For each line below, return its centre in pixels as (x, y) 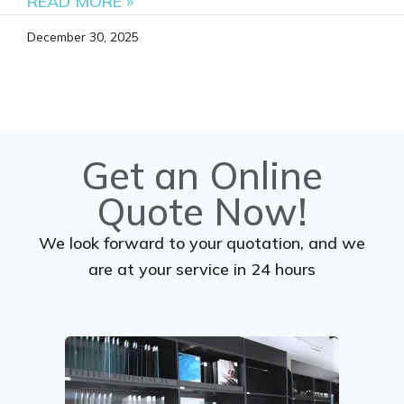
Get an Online (202, 176)
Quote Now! (202, 212)
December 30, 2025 (83, 37)
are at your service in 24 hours (202, 270)
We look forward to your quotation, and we (202, 243)
